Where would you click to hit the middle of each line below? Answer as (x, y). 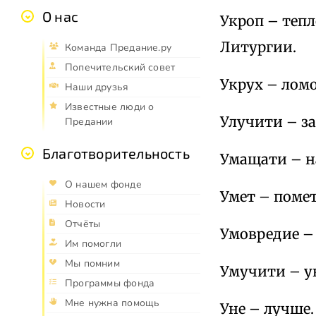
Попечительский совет (120, 68)
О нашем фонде (103, 185)
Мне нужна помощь (113, 303)
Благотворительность (116, 153)
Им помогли (93, 244)
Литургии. (258, 47)
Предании (89, 122)
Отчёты (83, 224)
